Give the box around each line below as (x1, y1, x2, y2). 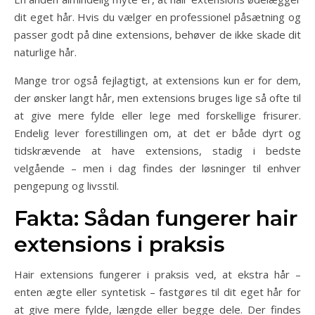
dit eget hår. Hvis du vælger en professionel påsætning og (14, 10, 301, 24)
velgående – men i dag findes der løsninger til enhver (14, 161, 301, 175)
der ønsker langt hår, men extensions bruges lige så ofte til (14, 91, 301, 105)
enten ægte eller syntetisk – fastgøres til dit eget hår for (14, 285, 301, 299)
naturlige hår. (14, 45, 77, 59)
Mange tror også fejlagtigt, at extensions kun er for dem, (14, 73, 301, 87)
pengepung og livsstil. (14, 179, 119, 193)
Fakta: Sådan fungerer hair (14, 205, 297, 231)
